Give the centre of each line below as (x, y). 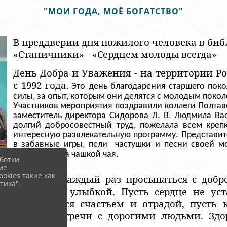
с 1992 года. (41, 85)
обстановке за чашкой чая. (67, 154)
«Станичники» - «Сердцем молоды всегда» (115, 54)
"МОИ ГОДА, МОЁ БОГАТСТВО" (113, 11)
